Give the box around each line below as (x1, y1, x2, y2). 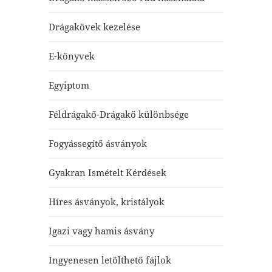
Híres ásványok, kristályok (48, 195, 165, 208)
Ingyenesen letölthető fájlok (48, 254, 171, 266)
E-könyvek (48, 50, 95, 62)
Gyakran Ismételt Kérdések (48, 166, 166, 178)
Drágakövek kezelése (48, 21, 140, 33)
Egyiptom (48, 79, 89, 91)
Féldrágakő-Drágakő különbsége (48, 108, 189, 120)
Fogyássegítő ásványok (48, 137, 147, 149)
